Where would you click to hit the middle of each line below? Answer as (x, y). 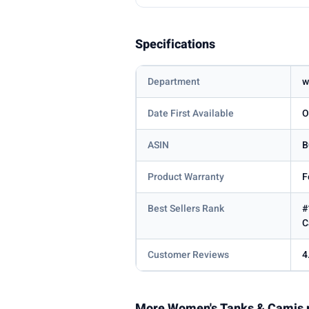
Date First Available (191, 114)
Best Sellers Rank (186, 209)
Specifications (176, 45)
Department (174, 82)
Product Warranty (186, 177)
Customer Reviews (189, 255)
